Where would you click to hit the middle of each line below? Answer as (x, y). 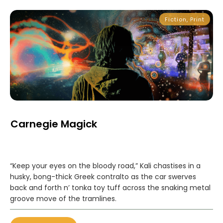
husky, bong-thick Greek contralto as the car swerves (103, 177)
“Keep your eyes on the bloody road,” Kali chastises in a (105, 166)
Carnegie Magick (54, 124)
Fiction (176, 19)
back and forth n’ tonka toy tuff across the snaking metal (110, 188)
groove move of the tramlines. (63, 199)
